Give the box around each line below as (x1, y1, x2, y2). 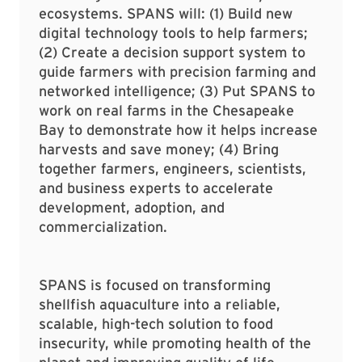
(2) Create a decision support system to (39, 44, 305, 61)
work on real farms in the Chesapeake (39, 102, 294, 120)
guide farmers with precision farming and (39, 63, 316, 81)
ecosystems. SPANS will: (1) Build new (39, 5, 293, 23)
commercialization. (39, 218, 167, 236)
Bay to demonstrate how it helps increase (39, 121, 318, 139)
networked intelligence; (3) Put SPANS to (39, 82, 315, 100)
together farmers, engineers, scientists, (39, 160, 306, 178)
